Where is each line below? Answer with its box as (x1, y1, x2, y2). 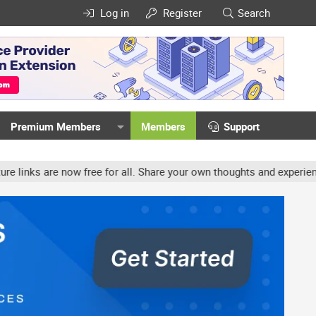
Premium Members (10, 119, 101, 133)
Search (238, 6, 270, 20)
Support (224, 119, 260, 133)
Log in (99, 6, 129, 20)
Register (163, 6, 202, 20)
